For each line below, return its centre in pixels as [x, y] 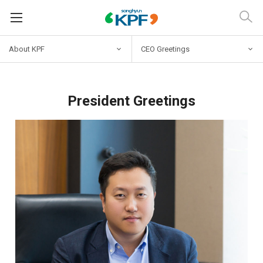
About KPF [27, 49]
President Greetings [131, 101]
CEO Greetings [165, 49]
